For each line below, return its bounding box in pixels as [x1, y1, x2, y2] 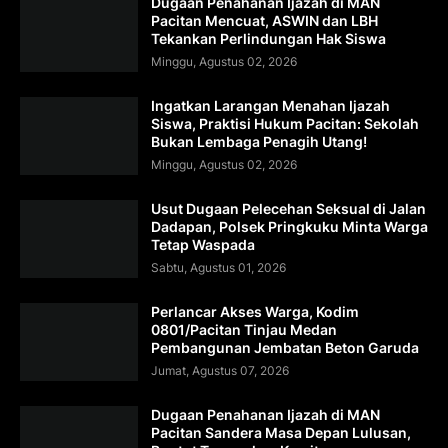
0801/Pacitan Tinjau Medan [151, 320, 337, 338]
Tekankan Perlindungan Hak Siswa [151, 29, 386, 47]
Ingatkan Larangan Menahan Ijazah [151, 96, 390, 114]
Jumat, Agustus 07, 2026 [151, 362, 289, 378]
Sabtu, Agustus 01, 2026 [151, 259, 286, 275]
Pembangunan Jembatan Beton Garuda [151, 338, 419, 356]
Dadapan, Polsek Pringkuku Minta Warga [151, 217, 428, 235]
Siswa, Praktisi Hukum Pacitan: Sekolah [151, 114, 419, 132]
